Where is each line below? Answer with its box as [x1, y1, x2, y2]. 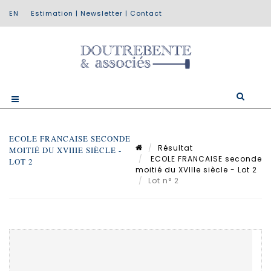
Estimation [31, 8, 73, 18]
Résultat [158, 142, 193, 153]
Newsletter [80, 8, 123, 18]
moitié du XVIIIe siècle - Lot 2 [135, 164, 257, 175]
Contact [130, 8, 162, 18]
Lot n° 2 [148, 175, 181, 186]
